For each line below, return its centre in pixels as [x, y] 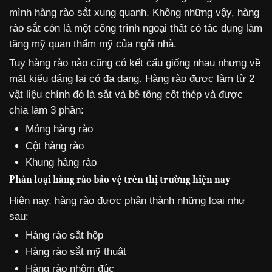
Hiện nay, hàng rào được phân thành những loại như [127, 200]
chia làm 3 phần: [46, 110]
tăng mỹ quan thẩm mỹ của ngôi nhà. [93, 44]
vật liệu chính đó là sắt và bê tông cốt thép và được [126, 95]
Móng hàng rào [59, 129]
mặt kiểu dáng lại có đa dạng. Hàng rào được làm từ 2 [132, 79]
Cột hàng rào [54, 146]
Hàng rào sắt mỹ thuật [76, 252]
